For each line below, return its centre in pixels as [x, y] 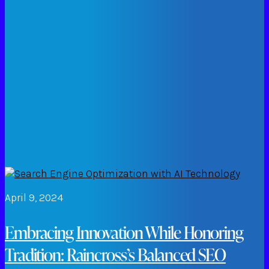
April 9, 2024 [34, 198]
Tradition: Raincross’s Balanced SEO [115, 255]
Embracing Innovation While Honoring [124, 232]
